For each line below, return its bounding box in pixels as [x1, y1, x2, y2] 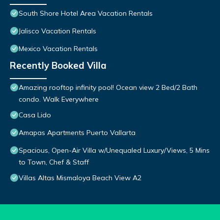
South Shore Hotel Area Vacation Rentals [19, 9, 153, 18]
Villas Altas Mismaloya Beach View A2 [19, 173, 141, 183]
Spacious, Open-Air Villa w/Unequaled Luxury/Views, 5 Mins [19, 146, 210, 155]
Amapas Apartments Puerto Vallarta [19, 128, 136, 137]
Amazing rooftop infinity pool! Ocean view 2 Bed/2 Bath [19, 83, 197, 92]
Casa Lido [19, 110, 51, 120]
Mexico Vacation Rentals [19, 44, 98, 54]
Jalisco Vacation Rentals [19, 27, 96, 36]
